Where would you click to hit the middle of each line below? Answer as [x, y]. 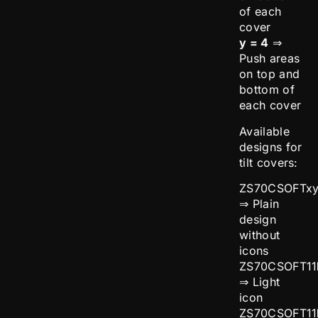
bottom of [267, 89]
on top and [270, 73]
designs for [271, 147]
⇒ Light [260, 282]
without [260, 235]
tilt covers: [269, 162]
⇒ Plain [259, 204]
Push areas [270, 58]
